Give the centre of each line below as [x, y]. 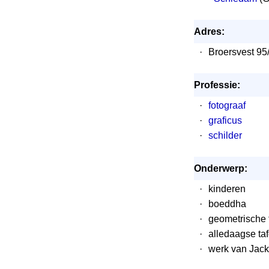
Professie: [217, 85]
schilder [225, 135]
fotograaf [227, 105]
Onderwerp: [220, 168]
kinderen [227, 189]
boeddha [227, 204]
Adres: [209, 32]
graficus [225, 120]
